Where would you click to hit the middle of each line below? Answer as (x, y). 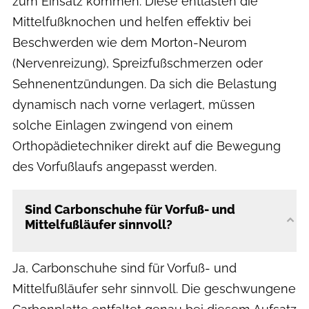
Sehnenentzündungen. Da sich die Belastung (144, 83)
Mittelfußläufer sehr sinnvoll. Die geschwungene (154, 288)
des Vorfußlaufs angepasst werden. (114, 166)
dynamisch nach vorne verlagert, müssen (134, 104)
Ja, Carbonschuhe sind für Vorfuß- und (124, 268)
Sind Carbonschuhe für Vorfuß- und (130, 209)
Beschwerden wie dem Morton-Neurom (130, 42)
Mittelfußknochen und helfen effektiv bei (132, 21)
